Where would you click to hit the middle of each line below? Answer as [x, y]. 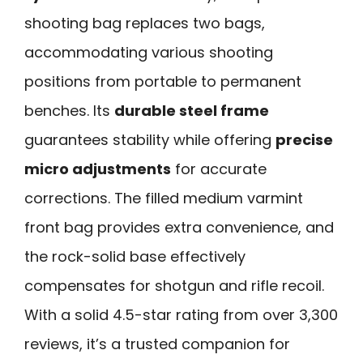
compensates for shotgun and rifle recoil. [174, 285]
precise [304, 139]
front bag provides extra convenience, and [179, 227]
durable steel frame [192, 110]
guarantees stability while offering [150, 139]
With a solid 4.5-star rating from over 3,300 [181, 314]
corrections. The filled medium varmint [164, 198]
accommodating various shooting [149, 52]
